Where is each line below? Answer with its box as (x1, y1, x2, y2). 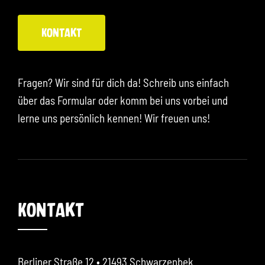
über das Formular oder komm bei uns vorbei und (18, 93, 228, 108)
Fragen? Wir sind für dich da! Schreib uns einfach (18, 76, 229, 90)
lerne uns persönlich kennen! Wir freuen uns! (18, 111, 210, 125)
